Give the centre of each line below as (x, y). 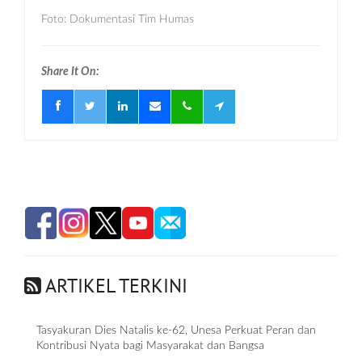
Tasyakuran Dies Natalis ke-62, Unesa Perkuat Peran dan (176, 331)
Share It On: (70, 72)
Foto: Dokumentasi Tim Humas (118, 20)
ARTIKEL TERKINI (114, 286)
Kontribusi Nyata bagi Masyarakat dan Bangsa (150, 346)
